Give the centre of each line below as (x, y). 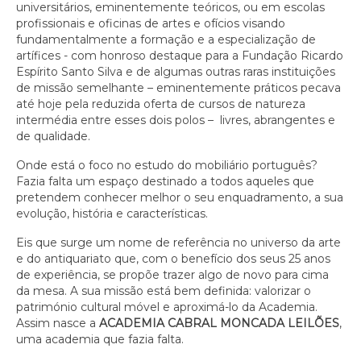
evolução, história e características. (114, 214)
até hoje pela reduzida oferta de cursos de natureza (161, 104)
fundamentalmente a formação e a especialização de (166, 39)
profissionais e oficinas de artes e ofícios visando (151, 23)
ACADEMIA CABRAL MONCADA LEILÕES (219, 323)
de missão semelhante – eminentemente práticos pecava (178, 88)
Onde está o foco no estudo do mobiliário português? (167, 165)
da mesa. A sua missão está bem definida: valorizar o (164, 291)
